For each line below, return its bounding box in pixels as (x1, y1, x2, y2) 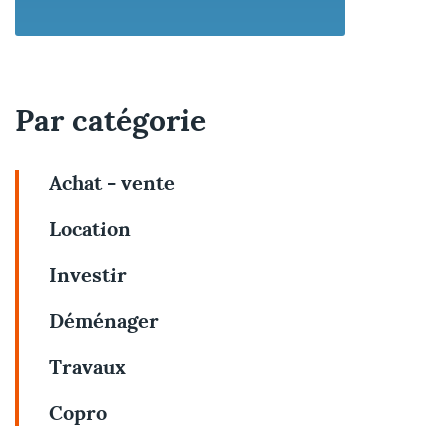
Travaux (49, 353, 126, 380)
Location (49, 215, 131, 242)
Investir (49, 261, 127, 288)
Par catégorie (15, 100, 206, 140)
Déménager (49, 307, 159, 334)
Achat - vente (49, 169, 175, 196)
